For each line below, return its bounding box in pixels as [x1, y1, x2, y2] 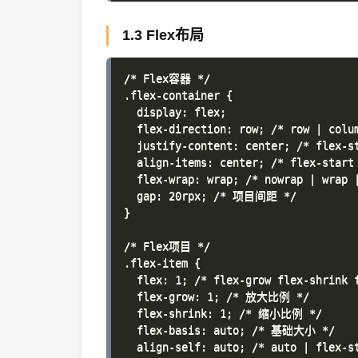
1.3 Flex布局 [122, 27, 204, 43]
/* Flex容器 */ [124, 72, 210, 85]
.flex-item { [124, 257, 201, 269]
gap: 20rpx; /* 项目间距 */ [124, 189, 296, 202]
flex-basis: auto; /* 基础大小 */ [124, 324, 335, 336]
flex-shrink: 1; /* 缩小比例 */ [124, 307, 322, 320]
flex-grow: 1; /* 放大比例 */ [124, 290, 309, 303]
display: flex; [124, 105, 226, 118]
